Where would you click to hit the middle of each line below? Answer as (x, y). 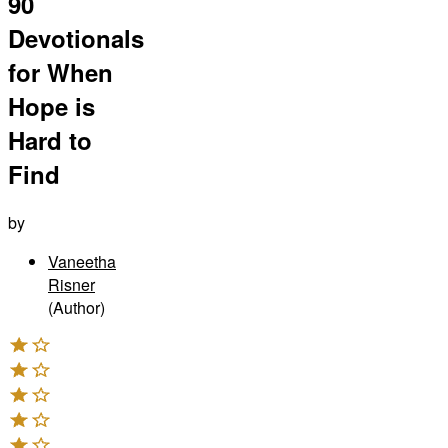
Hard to (50, 139)
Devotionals (76, 37)
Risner (71, 284)
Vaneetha (82, 261)
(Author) (76, 307)
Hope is (51, 105)
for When (60, 71)
